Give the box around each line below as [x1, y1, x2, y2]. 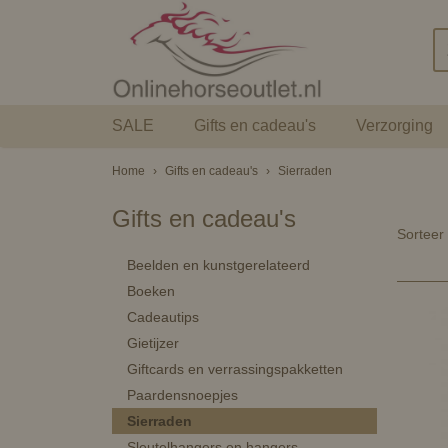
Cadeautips [127, 309, 199, 325]
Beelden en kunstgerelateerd [127, 257, 310, 273]
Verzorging [356, 117, 433, 134]
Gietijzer [127, 335, 179, 351]
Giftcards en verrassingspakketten [127, 361, 343, 377]
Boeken [127, 283, 175, 299]
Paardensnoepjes [127, 387, 238, 403]
